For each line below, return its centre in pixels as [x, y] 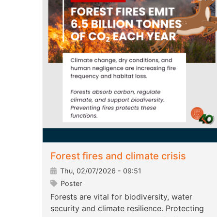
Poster [70, 184]
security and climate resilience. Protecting [127, 209]
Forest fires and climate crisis [118, 156]
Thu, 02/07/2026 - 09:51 [100, 171]
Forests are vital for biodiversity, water [121, 197]
